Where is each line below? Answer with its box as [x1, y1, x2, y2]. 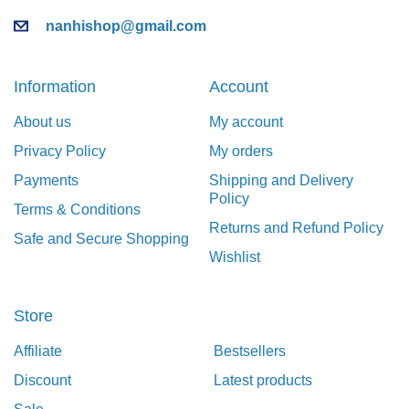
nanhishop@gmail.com [42, 18, 206, 35]
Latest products [214, 372, 312, 389]
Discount [14, 372, 71, 389]
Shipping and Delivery [209, 173, 353, 189]
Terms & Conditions [14, 202, 141, 218]
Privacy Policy [14, 143, 106, 160]
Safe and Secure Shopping [14, 231, 189, 247]
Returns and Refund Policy [209, 220, 383, 236]
